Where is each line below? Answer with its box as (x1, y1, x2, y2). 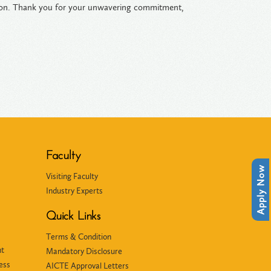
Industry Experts (46, 186, 103, 196)
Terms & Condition (46, 232, 111, 242)
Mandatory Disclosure (46, 246, 122, 256)
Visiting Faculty (46, 171, 98, 181)
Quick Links (46, 211, 101, 223)
